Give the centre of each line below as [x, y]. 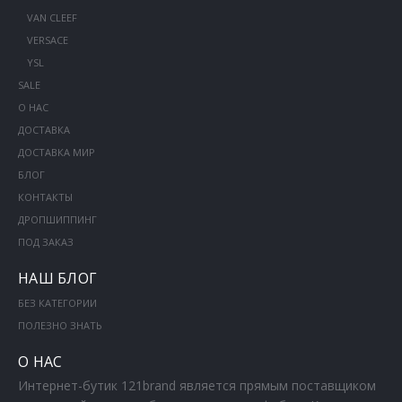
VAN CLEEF [52, 17]
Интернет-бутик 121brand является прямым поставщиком [197, 385]
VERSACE [47, 40]
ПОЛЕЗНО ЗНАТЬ [60, 325]
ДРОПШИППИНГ [57, 219]
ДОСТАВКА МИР [56, 152]
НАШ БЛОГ [57, 278]
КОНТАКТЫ [45, 197]
